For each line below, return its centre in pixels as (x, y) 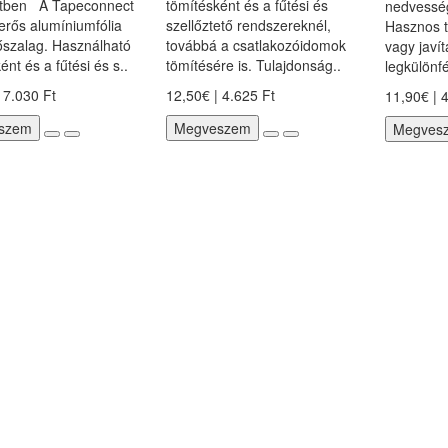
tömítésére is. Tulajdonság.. (253, 65)
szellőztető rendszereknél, (248, 25)
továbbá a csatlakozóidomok (255, 45)
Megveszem (212, 128)
